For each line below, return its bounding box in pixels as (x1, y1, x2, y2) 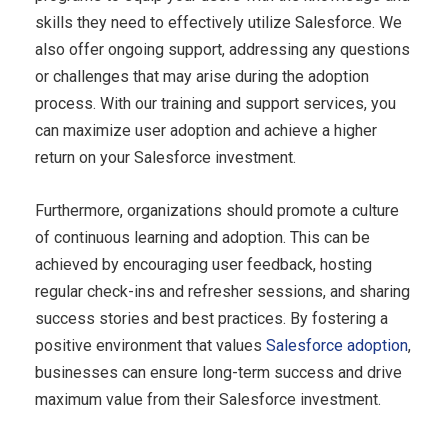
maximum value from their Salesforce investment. (35, 389, 381, 409)
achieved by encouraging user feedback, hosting (35, 254, 372, 274)
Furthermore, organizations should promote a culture (35, 200, 399, 220)
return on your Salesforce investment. (35, 147, 296, 167)
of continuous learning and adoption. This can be (35, 227, 370, 247)
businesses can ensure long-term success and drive (35, 362, 402, 382)
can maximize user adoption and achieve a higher (35, 120, 377, 140)
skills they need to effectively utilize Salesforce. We (35, 12, 402, 32)
